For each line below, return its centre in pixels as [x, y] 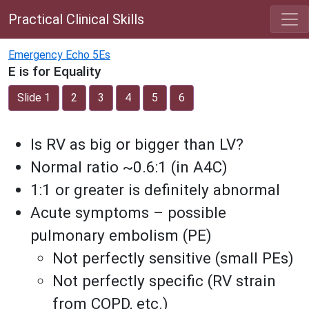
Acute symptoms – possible [128, 212]
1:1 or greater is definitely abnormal [155, 190]
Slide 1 [34, 98]
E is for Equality [54, 71]
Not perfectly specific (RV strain [164, 281]
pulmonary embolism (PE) [121, 235]
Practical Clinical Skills [76, 19]
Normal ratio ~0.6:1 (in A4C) [129, 167]
